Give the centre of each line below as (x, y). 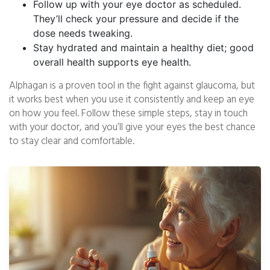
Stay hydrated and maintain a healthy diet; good (143, 48)
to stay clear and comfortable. (72, 141)
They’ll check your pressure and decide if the (136, 19)
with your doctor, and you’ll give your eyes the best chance (132, 127)
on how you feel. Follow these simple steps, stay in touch (128, 114)
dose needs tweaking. (83, 33)
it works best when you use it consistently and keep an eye (132, 100)
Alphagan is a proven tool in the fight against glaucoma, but (132, 86)
